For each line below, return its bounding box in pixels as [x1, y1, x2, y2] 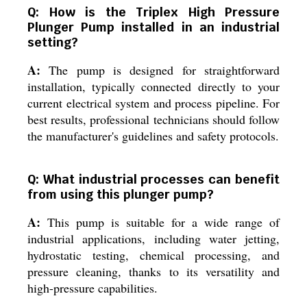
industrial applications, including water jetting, [27, 230, 280, 247]
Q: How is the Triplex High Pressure [27, 4, 280, 20]
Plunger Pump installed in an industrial [27, 19, 280, 35]
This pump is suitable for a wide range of [40, 214, 280, 230]
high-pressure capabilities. [27, 280, 158, 296]
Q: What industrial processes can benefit [27, 171, 280, 187]
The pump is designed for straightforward [40, 62, 280, 78]
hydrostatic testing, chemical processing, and [27, 247, 280, 263]
